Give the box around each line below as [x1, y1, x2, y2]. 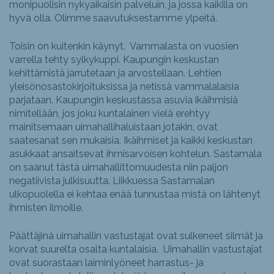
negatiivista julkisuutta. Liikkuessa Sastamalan [9, 175, 215, 187]
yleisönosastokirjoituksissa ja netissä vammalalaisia [9, 81, 239, 93]
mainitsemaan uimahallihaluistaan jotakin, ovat [9, 121, 218, 133]
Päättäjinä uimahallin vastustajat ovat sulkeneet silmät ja [9, 230, 263, 242]
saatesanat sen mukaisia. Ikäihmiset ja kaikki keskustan [9, 135, 253, 147]
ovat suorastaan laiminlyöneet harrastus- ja [9, 257, 204, 269]
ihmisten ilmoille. [9, 202, 83, 214]
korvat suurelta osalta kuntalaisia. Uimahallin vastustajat [9, 243, 262, 256]
